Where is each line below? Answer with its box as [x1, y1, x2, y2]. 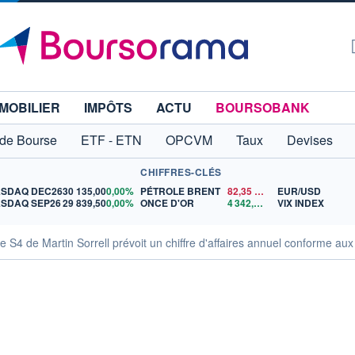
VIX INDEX [277, 196, 324, 210]
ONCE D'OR [140, 196, 195, 210]
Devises [287, 131, 333, 149]
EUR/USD [277, 184, 321, 198]
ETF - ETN [81, 131, 142, 149]
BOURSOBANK [216, 98, 310, 116]
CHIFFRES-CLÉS [140, 165, 222, 179]
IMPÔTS [84, 98, 132, 116]
